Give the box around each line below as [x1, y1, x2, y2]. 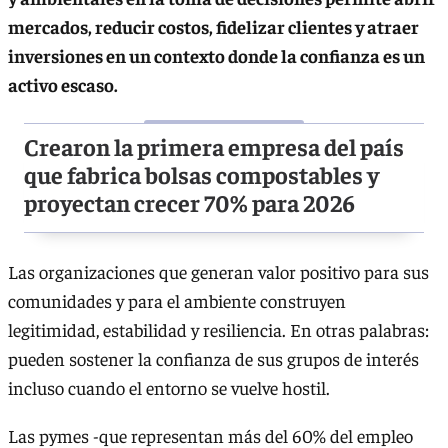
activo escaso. [8, 73, 118, 97]
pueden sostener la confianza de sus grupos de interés [8, 347, 419, 371]
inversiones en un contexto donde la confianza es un [8, 44, 425, 68]
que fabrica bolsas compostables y [24, 159, 379, 190]
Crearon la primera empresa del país [24, 131, 404, 162]
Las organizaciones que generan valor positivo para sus [8, 260, 429, 284]
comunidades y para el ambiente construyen [8, 289, 346, 313]
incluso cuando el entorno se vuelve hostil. [8, 376, 330, 400]
